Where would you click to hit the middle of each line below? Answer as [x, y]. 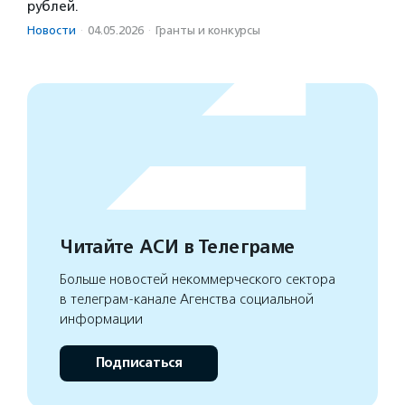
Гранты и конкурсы [208, 30]
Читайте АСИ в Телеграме [177, 247]
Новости [52, 30]
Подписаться [139, 363]
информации [101, 319]
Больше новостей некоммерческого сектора [198, 279]
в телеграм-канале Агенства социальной [187, 299]
